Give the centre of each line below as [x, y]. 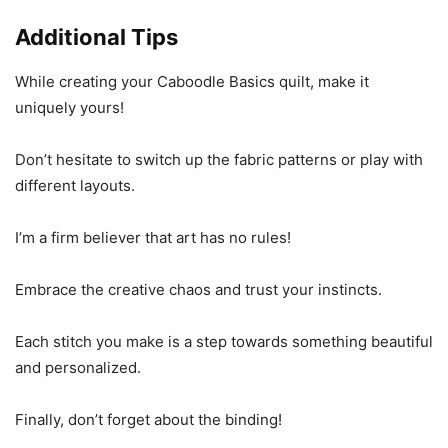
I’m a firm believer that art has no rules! [153, 237]
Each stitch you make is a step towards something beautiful [224, 341]
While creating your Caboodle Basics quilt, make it [192, 81]
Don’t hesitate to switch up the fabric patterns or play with [219, 159]
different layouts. [75, 185]
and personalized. [78, 367]
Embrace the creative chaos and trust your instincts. [198, 289]
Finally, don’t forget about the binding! [148, 419]
